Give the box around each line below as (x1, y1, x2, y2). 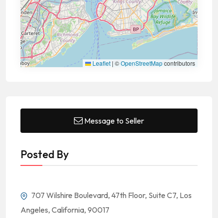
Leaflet (91, 59, 110, 67)
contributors (163, 59, 195, 67)
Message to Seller (84, 116, 144, 126)
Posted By (20, 147, 69, 161)
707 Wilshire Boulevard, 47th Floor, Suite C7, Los (30, 190, 192, 200)
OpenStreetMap (121, 59, 163, 67)
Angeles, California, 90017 (20, 205, 109, 215)
